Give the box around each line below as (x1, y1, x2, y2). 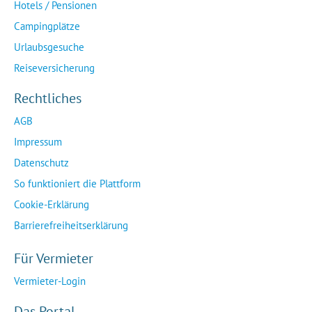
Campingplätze (14, 19, 80, 33)
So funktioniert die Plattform (14, 177, 141, 191)
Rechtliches (14, 89, 81, 108)
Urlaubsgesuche (14, 40, 84, 54)
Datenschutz (14, 156, 69, 170)
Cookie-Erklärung (14, 198, 89, 212)
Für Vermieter (14, 249, 93, 268)
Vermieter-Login (14, 274, 86, 288)
